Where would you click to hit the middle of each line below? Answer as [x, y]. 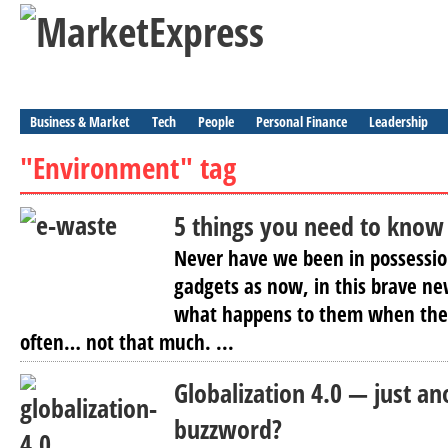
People [216, 121]
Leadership [398, 121]
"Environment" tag [128, 167]
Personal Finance [301, 121]
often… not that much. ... [127, 342]
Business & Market [80, 121]
